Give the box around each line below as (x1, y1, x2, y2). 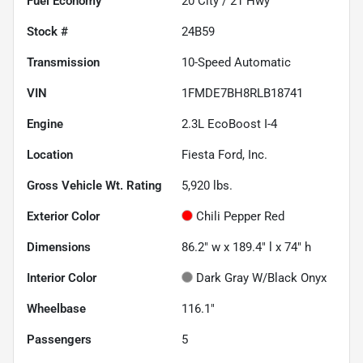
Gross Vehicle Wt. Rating (27, 177, 162, 193)
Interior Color (27, 270, 96, 285)
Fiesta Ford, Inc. (181, 147, 267, 162)
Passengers (27, 331, 92, 347)
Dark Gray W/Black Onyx (196, 270, 327, 285)
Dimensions (27, 239, 91, 254)
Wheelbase (27, 301, 86, 316)
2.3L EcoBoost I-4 (181, 116, 277, 131)
